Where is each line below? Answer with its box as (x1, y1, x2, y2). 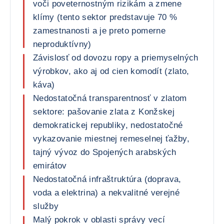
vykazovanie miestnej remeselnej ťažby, (33, 134, 189, 143)
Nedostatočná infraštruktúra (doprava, (33, 174, 181, 184)
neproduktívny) (33, 39, 91, 49)
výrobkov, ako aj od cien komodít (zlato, (33, 66, 189, 76)
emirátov (33, 161, 67, 170)
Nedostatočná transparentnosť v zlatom (33, 93, 187, 103)
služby (33, 201, 59, 211)
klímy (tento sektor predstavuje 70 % (33, 12, 177, 22)
